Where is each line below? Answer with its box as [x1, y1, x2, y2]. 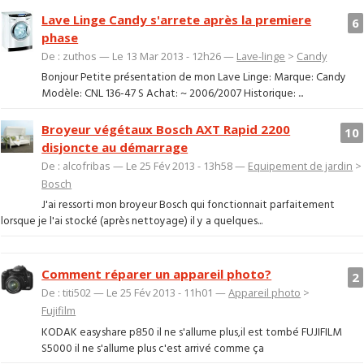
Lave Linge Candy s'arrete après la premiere [41, 11, 312, 28]
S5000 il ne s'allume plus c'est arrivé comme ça [41, 340, 265, 357]
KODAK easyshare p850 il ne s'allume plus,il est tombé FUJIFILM [41, 323, 343, 341]
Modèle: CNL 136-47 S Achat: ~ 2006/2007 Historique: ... [41, 85, 304, 103]
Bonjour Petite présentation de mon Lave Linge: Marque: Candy [41, 69, 347, 87]
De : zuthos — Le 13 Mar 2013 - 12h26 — [41, 48, 237, 63]
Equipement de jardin [248, 158, 353, 173]
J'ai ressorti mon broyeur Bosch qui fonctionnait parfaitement [41, 197, 336, 214]
